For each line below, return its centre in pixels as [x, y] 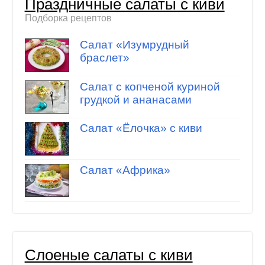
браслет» [104, 58]
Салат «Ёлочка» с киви [141, 128]
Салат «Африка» [125, 170]
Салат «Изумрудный [134, 45]
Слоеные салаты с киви [109, 255]
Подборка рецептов [68, 18]
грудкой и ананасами [135, 99]
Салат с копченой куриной [150, 86]
